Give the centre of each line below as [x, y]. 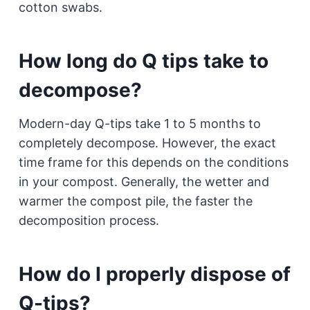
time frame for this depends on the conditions [153, 162]
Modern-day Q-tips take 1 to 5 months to [139, 123]
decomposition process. [89, 220]
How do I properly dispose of [154, 274]
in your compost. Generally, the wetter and [144, 181]
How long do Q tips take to [143, 61]
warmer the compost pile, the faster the [135, 201]
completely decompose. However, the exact [147, 143]
